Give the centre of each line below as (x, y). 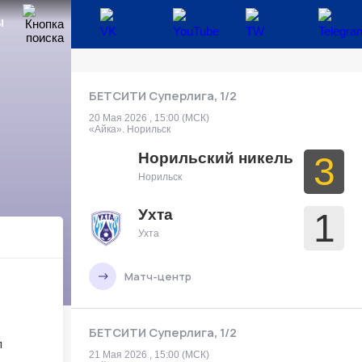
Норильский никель (216, 158)
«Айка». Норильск (130, 129)
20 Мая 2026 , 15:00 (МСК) (149, 118)
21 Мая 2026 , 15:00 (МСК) (149, 355)
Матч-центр (158, 276)
